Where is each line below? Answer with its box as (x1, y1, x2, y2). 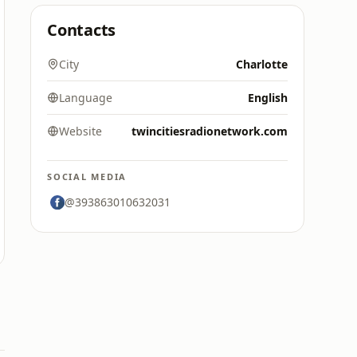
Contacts (47, 19, 116, 41)
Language (59, 90, 112, 105)
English (248, 90, 288, 105)
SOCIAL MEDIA (47, 171, 127, 182)
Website (59, 124, 102, 139)
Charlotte (236, 57, 288, 72)
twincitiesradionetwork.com (131, 124, 288, 139)
